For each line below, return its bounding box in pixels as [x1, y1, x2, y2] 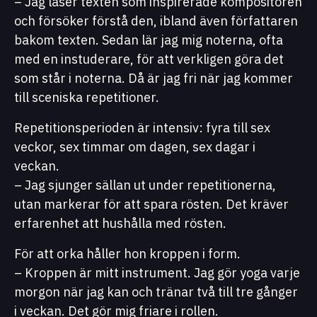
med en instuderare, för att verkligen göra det [14, 50, 284, 67]
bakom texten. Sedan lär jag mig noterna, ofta [14, 31, 283, 48]
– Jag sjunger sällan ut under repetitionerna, [14, 176, 276, 193]
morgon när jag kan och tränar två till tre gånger [14, 283, 298, 300]
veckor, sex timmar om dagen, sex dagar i [14, 138, 255, 155]
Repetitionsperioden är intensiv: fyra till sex [14, 119, 270, 136]
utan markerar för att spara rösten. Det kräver [14, 195, 289, 212]
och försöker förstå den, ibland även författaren [14, 12, 298, 29]
